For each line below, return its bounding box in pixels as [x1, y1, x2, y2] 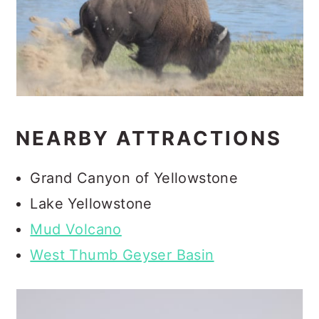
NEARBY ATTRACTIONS [16, 126, 283, 150]
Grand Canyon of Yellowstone [30, 169, 239, 187]
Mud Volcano [30, 221, 122, 238]
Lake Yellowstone [30, 195, 152, 212]
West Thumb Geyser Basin [30, 246, 214, 263]
